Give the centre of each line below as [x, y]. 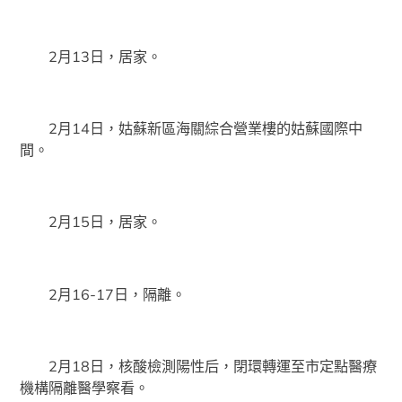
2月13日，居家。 [91, 56]
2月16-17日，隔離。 [103, 294]
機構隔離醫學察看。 [85, 388]
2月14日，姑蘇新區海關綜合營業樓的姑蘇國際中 [192, 128]
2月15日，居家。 [91, 222]
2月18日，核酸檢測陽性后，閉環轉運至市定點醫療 [199, 366]
